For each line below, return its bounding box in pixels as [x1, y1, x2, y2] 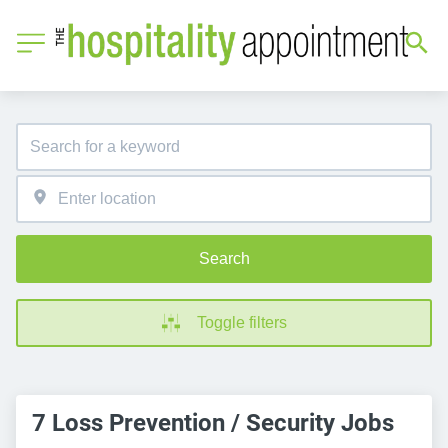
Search [198, 249, 250, 267]
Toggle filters [197, 313, 287, 331]
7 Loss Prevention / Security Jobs [32, 408, 394, 437]
